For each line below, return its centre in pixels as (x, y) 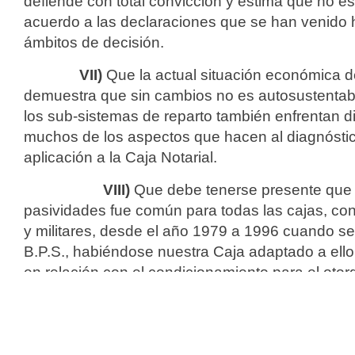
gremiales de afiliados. (100, 334)
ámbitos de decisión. (94, 42)
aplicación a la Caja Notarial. (120, 157)
